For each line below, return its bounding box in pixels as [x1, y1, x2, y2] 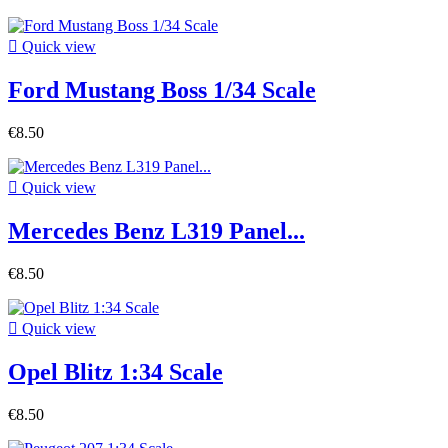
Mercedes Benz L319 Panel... [8, 217, 305, 244]
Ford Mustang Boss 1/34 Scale [8, 76, 316, 103]
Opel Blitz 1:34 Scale [8, 358, 223, 385]
